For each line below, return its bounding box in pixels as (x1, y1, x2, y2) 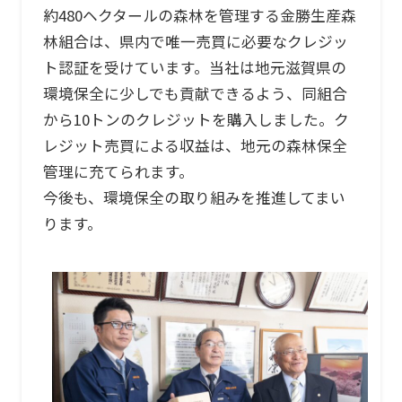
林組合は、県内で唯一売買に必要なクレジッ (42, 31, 348, 53)
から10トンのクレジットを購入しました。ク (42, 109, 349, 131)
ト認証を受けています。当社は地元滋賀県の (42, 57, 346, 79)
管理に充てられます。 (42, 161, 194, 183)
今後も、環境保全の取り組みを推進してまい (42, 187, 345, 209)
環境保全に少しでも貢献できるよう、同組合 (42, 83, 347, 105)
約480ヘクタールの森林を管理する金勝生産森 (42, 4, 356, 27)
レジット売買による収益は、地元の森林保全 (42, 135, 347, 157)
